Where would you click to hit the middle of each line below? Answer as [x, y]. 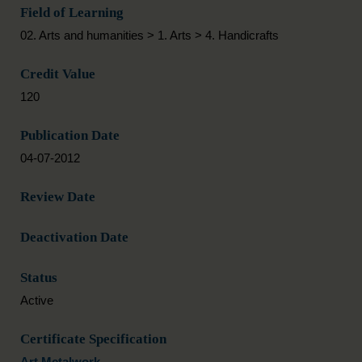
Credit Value [58, 74]
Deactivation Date [74, 237]
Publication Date [70, 135]
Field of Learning [72, 13]
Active [37, 300]
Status [39, 278]
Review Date [58, 197]
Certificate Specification [93, 339]
